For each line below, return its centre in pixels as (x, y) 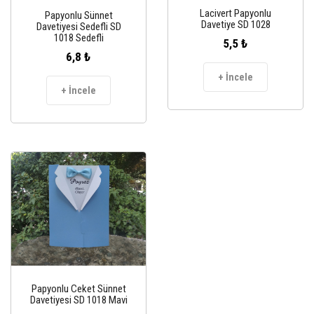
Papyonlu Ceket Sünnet (78, 288)
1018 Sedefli (78, 37)
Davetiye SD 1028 (235, 25)
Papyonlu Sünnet (78, 15)
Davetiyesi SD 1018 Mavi (78, 300)
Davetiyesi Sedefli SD (78, 26)
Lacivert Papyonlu (235, 14)
